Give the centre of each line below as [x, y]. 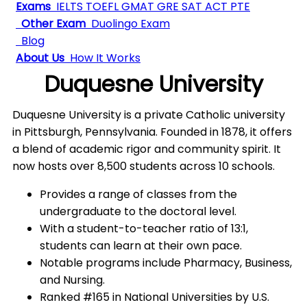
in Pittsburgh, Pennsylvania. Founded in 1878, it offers [152, 132]
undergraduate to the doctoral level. [138, 211]
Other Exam [51, 24]
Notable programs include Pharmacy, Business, [166, 263]
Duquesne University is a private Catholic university [149, 115]
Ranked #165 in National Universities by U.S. [155, 297]
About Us [40, 58]
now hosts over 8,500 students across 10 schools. [144, 166]
